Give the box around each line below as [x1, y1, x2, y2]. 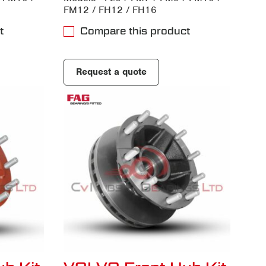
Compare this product [80, 25, 190, 37]
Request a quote [75, 65, 147, 78]
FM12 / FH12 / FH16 [63, 3, 157, 16]
